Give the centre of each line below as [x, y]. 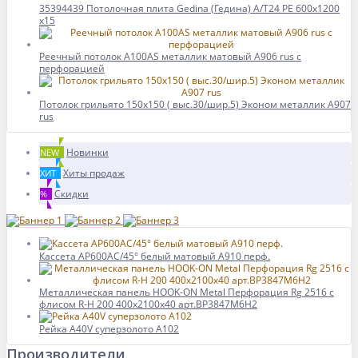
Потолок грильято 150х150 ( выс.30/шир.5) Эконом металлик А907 [195, 104]
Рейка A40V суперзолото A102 [109, 329]
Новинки [88, 152]
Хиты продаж [94, 173]
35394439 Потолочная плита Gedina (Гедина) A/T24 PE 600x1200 [189, 8]
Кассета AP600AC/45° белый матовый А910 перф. [155, 256]
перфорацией [72, 68]
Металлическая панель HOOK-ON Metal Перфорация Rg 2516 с [187, 292]
